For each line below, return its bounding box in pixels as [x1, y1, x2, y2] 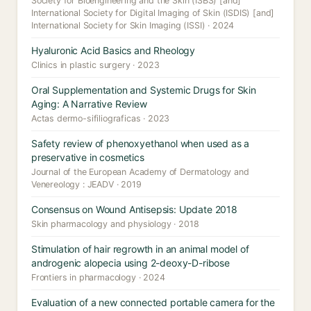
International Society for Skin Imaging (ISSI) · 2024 [31, 20, 235, 31]
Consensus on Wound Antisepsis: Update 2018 [31, 203, 237, 215]
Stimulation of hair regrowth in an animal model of [31, 243, 249, 255]
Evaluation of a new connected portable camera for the [31, 296, 275, 308]
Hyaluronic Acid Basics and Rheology [31, 44, 196, 56]
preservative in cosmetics [31, 151, 144, 163]
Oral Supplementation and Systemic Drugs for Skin [31, 84, 256, 96]
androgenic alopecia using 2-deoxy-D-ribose [31, 257, 230, 269]
